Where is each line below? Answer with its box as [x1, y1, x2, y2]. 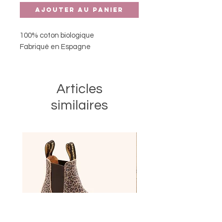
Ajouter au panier [35, 5, 123, 13]
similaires [51, 98, 108, 112]
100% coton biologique [20, 31, 94, 39]
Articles [56, 82, 103, 96]
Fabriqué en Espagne [20, 43, 91, 51]
